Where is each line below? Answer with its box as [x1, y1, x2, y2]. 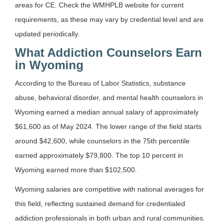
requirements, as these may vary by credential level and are [15, 15, 204, 23]
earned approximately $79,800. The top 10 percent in [15, 151, 183, 159]
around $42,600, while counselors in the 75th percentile [15, 136, 190, 145]
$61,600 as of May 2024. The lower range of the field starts [15, 122, 202, 130]
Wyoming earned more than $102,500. [15, 165, 137, 174]
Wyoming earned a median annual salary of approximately [15, 108, 199, 116]
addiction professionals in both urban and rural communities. [15, 214, 205, 222]
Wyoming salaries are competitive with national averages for [15, 185, 204, 193]
